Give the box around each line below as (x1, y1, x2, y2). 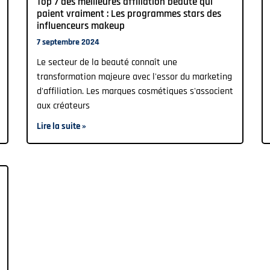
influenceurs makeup (37, 19, 125, 33)
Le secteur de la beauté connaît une (37, 55, 177, 69)
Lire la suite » (37, 120, 86, 132)
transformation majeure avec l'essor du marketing (37, 70, 232, 83)
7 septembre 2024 (37, 36, 99, 48)
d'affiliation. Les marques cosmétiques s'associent (37, 84, 233, 98)
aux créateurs (37, 99, 90, 112)
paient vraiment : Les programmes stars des (37, 7, 221, 20)
